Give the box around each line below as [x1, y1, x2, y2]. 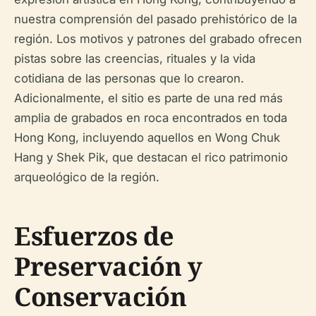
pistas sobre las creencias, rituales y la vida [14, 51, 255, 66]
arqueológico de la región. [14, 170, 159, 184]
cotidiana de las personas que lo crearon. [14, 71, 244, 85]
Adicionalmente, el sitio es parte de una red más [14, 91, 283, 105]
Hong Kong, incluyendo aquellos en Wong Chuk [14, 130, 280, 145]
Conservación [14, 279, 187, 314]
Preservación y [14, 249, 202, 284]
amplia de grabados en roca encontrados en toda [14, 111, 287, 125]
